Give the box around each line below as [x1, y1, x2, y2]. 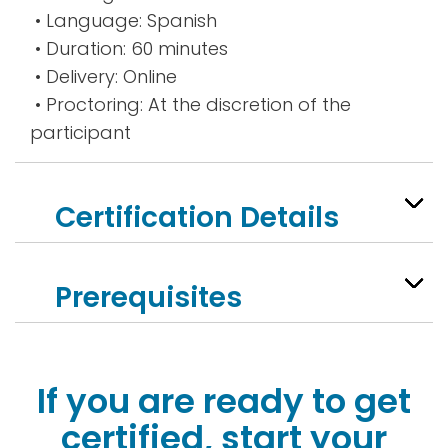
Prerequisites [55, 278, 242, 317]
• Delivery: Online [30, 64, 177, 89]
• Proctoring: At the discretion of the [30, 92, 351, 117]
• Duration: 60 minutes [30, 36, 228, 61]
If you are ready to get [37, 377, 411, 425]
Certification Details [55, 198, 339, 237]
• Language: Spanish [30, 8, 217, 33]
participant [30, 120, 131, 145]
